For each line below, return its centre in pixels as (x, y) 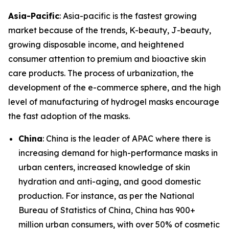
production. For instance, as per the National (106, 196)
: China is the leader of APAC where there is (127, 138)
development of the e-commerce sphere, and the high (114, 87)
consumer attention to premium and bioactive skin (107, 59)
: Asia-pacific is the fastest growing (128, 16)
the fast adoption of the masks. (69, 116)
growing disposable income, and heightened (96, 44)
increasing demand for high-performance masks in (118, 153)
